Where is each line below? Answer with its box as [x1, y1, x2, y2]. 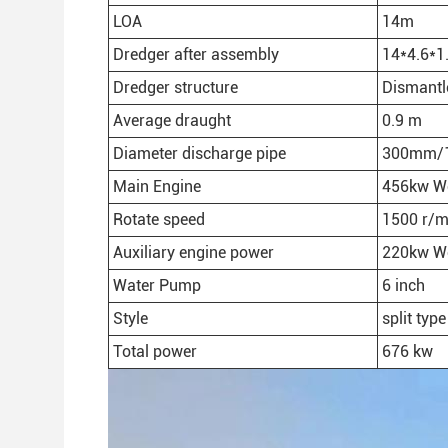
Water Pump [113, 276, 201, 295]
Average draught [113, 111, 231, 130]
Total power [113, 342, 197, 361]
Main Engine [113, 177, 201, 196]
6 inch [382, 276, 425, 295]
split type [382, 309, 446, 328]
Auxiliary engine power [113, 243, 274, 262]
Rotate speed [113, 210, 205, 229]
